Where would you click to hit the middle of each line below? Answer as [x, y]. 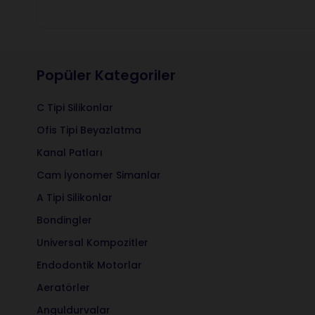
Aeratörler [63, 288]
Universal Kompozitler [92, 243]
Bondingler [64, 220]
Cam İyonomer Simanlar [99, 175]
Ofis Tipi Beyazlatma [89, 130]
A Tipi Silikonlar [75, 198]
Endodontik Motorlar [89, 265]
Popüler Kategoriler [106, 75]
